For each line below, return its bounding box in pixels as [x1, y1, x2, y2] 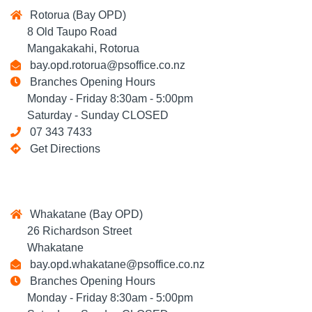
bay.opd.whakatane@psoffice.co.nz [24, 258, 205, 270]
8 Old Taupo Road [10, 26, 117, 38]
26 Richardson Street [10, 225, 132, 237]
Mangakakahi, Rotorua [10, 42, 139, 54]
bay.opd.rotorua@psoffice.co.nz [24, 59, 185, 71]
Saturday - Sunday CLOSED [10, 109, 169, 121]
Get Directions [30, 143, 100, 155]
